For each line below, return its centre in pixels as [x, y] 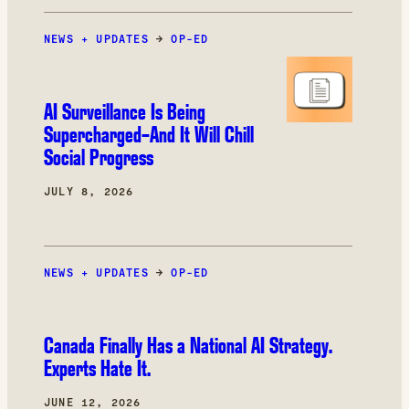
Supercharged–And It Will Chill [149, 134]
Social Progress [99, 157]
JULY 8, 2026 [89, 191]
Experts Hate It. [97, 368]
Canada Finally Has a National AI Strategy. [188, 345]
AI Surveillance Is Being [125, 111]
